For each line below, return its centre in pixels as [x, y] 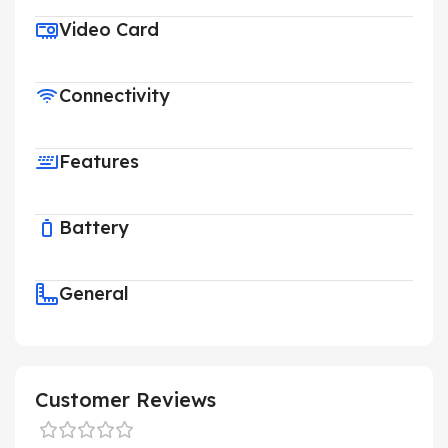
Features [99, 162]
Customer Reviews [125, 400]
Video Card [109, 30]
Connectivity [114, 96]
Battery [94, 228]
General [94, 294]
